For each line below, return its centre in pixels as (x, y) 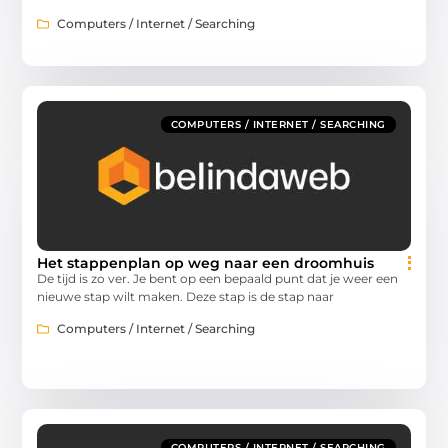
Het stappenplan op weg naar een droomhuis (206, 262)
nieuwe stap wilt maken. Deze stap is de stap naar (186, 296)
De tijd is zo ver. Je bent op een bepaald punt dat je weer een (218, 278)
